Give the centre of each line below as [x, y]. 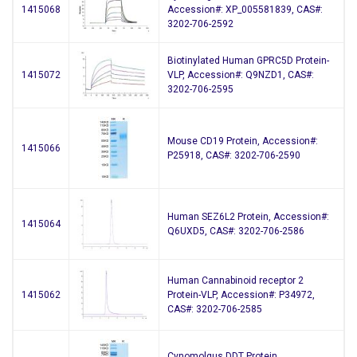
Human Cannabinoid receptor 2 [235, 281]
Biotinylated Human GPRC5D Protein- [248, 61]
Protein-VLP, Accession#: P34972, [241, 295]
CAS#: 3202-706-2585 [215, 310]
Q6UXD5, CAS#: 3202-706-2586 [236, 231]
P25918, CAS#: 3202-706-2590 [234, 156]
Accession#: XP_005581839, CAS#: [245, 10]
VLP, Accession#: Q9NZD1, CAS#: [241, 75]
